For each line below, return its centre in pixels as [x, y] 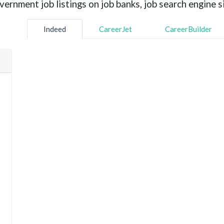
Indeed [55, 29]
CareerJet [115, 29]
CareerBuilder [188, 29]
